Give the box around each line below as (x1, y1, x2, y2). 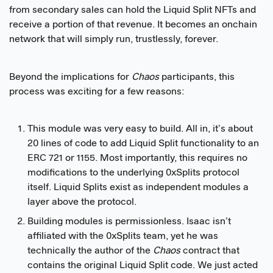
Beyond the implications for (9, 72, 132, 82)
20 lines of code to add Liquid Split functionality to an (27, 139, 259, 149)
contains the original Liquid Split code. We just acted (27, 260, 258, 271)
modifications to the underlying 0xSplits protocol (27, 168, 239, 179)
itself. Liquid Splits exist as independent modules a (27, 183, 249, 193)
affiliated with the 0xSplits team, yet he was (27, 231, 218, 241)
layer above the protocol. (27, 197, 136, 208)
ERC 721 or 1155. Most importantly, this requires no (27, 154, 247, 164)
